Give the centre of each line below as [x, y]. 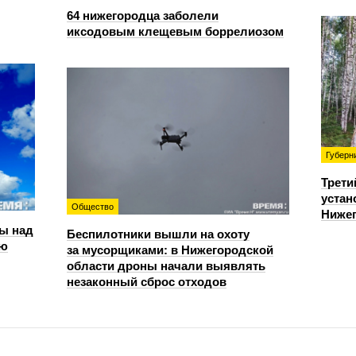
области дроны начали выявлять [166, 266]
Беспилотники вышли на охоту [158, 234]
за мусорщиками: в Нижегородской [170, 250]
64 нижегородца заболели [143, 15]
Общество [93, 207]
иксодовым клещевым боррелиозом [175, 31]
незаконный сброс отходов [147, 282]
